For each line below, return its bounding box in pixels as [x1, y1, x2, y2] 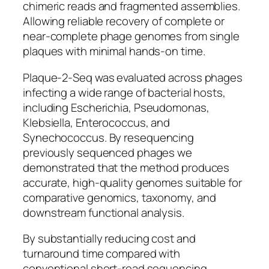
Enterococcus [75, 114, 146, 130]
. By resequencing [104, 129, 195, 145]
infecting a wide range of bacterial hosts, [23, 84, 226, 100]
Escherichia [71, 99, 128, 115]
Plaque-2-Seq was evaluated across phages [23, 69, 243, 85]
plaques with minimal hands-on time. [23, 43, 205, 59]
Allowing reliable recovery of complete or [23, 13, 225, 29]
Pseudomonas [133, 99, 207, 115]
